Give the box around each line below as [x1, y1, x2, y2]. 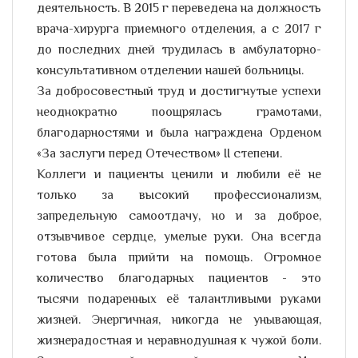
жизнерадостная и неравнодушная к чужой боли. [37, 332, 321, 352]
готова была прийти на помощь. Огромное [37, 249, 321, 268]
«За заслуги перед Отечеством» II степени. [37, 145, 282, 165]
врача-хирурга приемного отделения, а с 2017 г [37, 20, 321, 40]
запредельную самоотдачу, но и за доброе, [37, 207, 321, 227]
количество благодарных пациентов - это [37, 269, 321, 289]
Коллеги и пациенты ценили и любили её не [37, 165, 321, 185]
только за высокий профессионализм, [37, 186, 321, 206]
